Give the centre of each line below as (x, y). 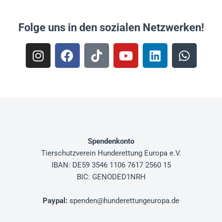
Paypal (54, 201)
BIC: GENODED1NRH (111, 177)
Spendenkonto (111, 141)
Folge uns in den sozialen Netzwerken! (111, 28)
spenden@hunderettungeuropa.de (123, 201)
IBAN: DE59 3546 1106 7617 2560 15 (111, 165)
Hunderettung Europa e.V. (139, 153)
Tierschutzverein (69, 153)
